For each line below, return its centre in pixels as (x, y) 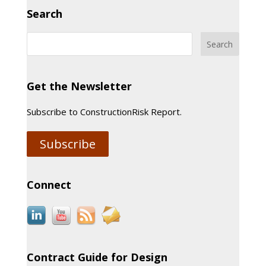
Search (44, 14)
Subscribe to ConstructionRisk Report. (104, 112)
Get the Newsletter (79, 86)
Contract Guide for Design (97, 257)
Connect (49, 185)
